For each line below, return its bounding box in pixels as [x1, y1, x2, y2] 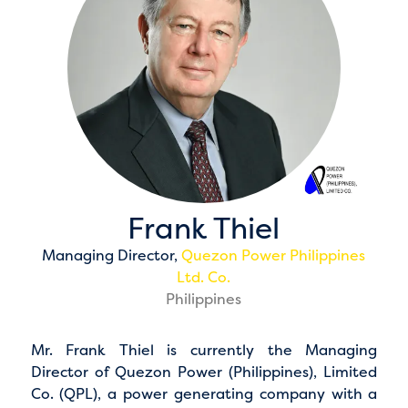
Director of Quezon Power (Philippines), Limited [30, 361, 378, 382]
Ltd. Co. [177, 266, 231, 287]
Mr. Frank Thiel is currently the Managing [30, 339, 378, 360]
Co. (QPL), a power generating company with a [30, 382, 378, 403]
